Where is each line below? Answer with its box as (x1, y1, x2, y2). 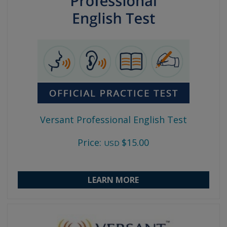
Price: (78, 136, 102, 148)
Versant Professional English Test (40, 113, 187, 126)
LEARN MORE (88, 174, 139, 185)
